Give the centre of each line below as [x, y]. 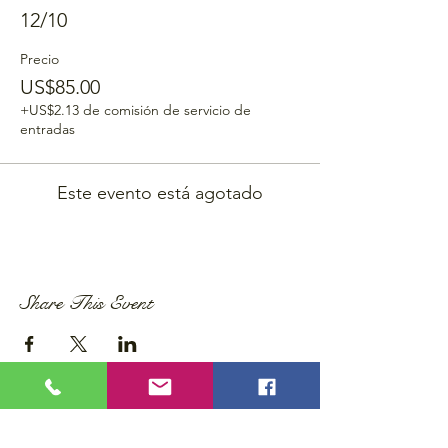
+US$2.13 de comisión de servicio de [135, 110]
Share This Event [86, 303]
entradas [47, 129]
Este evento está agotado [160, 193]
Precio [39, 59]
